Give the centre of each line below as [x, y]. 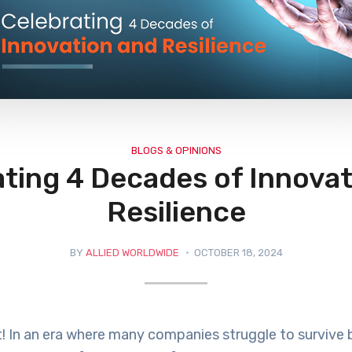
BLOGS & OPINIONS [176, 150]
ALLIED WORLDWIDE [132, 253]
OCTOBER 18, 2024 [238, 253]
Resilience [176, 212]
